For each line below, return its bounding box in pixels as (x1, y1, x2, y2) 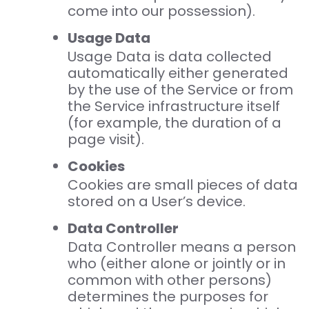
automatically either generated (67, 63, 288, 83)
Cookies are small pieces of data (67, 175, 298, 195)
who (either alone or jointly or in (67, 254, 286, 274)
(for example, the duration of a (67, 113, 281, 133)
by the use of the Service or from (67, 80, 293, 100)
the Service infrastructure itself (67, 97, 280, 117)
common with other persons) (67, 270, 272, 290)
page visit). (67, 130, 144, 150)
